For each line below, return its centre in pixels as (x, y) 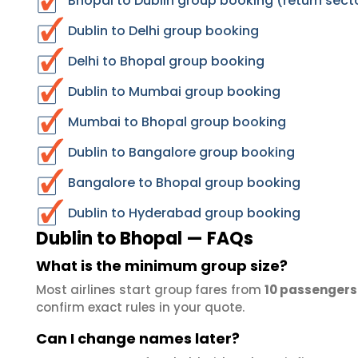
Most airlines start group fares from (150, 290)
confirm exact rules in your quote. (140, 307)
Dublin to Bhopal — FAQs (145, 239)
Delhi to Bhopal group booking (166, 61)
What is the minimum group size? (162, 266)
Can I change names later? (138, 338)
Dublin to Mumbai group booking (174, 91)
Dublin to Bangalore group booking (181, 152)
